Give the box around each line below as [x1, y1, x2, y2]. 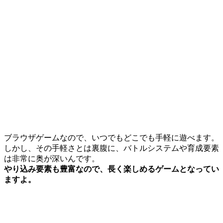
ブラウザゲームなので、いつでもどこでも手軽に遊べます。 [4, 133, 219, 142]
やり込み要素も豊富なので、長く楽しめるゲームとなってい [4, 164, 219, 173]
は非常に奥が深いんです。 [4, 154, 100, 163]
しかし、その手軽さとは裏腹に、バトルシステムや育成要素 [4, 143, 219, 152]
